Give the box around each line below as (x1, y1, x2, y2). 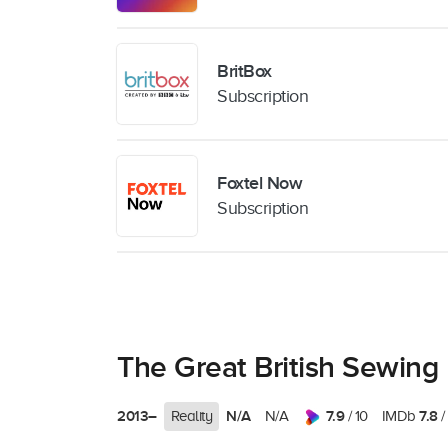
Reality (170, 407, 212, 424)
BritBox (217, 60, 272, 82)
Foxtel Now (217, 172, 302, 194)
